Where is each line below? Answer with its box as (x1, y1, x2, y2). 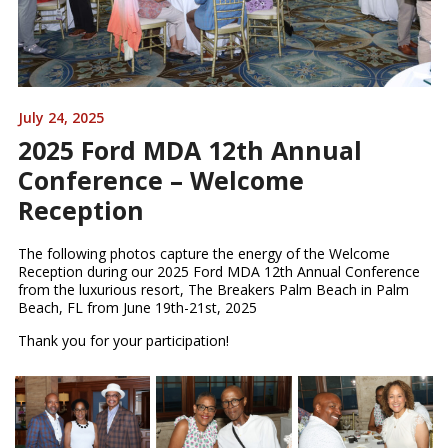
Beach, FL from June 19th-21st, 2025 (17, 298, 257, 318)
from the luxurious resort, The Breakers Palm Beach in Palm (17, 280, 409, 300)
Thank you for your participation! (17, 331, 229, 351)
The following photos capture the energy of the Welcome (17, 244, 390, 264)
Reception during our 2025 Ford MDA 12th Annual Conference (17, 262, 420, 282)
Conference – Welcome (17, 163, 304, 198)
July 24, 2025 (17, 108, 104, 128)
